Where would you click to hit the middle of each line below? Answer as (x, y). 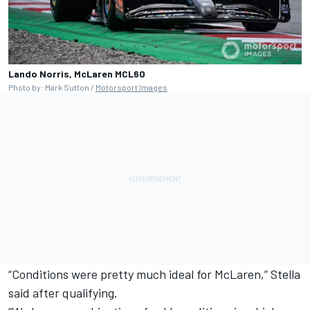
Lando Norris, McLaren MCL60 (77, 73)
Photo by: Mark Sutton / (52, 87)
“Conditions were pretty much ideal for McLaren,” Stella (154, 274)
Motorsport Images (131, 87)
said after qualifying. (66, 292)
